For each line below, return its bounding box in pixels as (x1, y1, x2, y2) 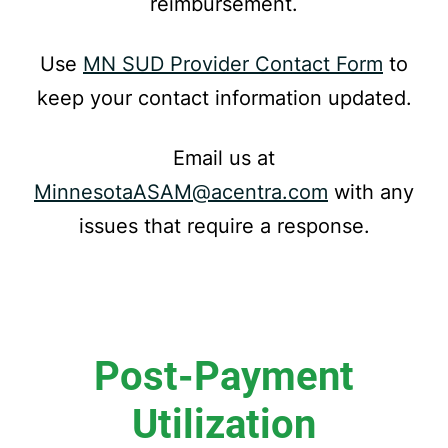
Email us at (173, 146, 275, 170)
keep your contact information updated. (36, 86, 412, 110)
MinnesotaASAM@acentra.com (34, 180, 328, 204)
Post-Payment (94, 353, 354, 400)
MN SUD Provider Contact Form (83, 52, 383, 76)
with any (328, 180, 414, 204)
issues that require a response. (78, 214, 370, 238)
